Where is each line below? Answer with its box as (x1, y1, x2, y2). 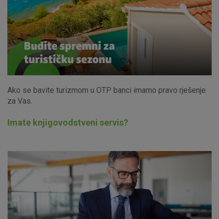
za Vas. (7, 96, 32, 106)
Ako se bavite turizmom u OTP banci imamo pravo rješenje (7, 85, 206, 95)
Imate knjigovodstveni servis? (7, 117, 128, 128)
